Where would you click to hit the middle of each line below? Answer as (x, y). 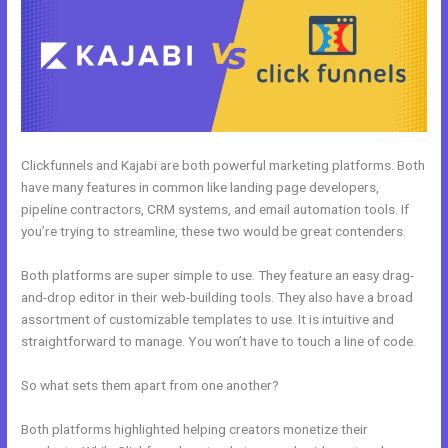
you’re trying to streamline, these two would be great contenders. (214, 231)
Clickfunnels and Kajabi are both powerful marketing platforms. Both (223, 165)
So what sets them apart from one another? (150, 384)
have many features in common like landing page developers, (200, 187)
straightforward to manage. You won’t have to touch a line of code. (219, 340)
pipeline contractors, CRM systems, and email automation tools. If (215, 209)
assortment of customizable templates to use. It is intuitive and (208, 318)
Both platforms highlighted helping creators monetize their (195, 428)
